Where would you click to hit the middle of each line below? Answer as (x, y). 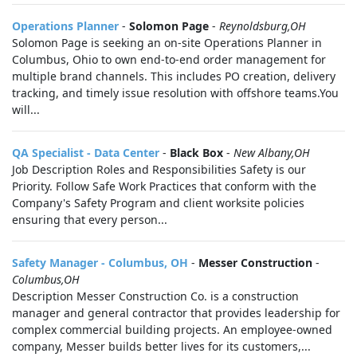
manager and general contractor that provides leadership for (176, 313)
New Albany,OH (272, 153)
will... (26, 110)
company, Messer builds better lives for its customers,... (161, 346)
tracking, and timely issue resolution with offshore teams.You (175, 93)
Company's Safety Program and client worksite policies (158, 203)
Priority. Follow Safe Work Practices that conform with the (164, 186)
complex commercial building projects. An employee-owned (172, 330)
